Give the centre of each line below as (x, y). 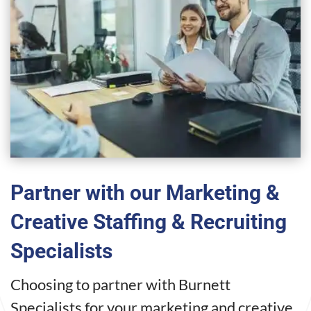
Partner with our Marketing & (145, 193)
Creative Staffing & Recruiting (149, 222)
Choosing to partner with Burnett (120, 285)
